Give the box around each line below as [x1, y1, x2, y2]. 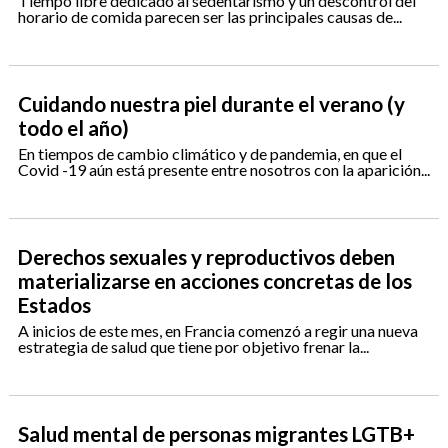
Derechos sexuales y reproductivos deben [17, 245, 395, 269]
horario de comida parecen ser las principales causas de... [17, 7, 402, 26]
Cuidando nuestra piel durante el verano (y [17, 92, 405, 116]
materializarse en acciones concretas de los [17, 269, 412, 293]
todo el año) [17, 116, 129, 140]
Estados [17, 293, 91, 317]
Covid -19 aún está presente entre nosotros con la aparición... [17, 160, 430, 179]
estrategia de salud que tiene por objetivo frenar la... [17, 337, 369, 356]
